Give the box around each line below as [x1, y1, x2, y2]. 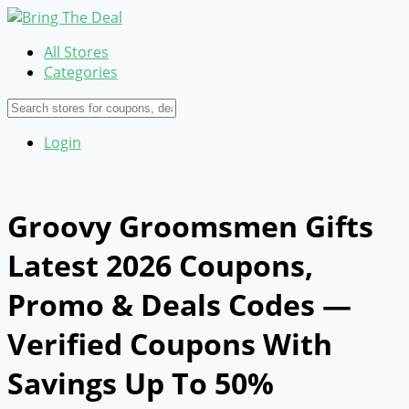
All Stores [44, 42, 109, 62]
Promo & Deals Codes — [7, 285, 351, 325]
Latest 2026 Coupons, [7, 246, 313, 286]
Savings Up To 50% [7, 363, 274, 404]
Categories [44, 62, 118, 82]
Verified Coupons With [7, 324, 332, 364]
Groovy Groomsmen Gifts [7, 206, 373, 246]
